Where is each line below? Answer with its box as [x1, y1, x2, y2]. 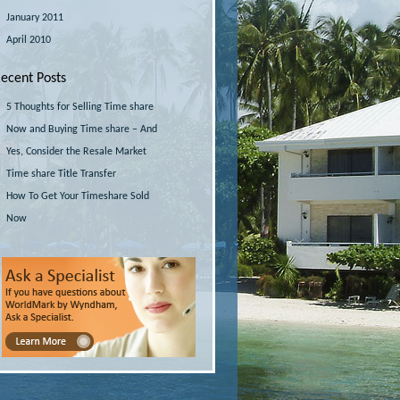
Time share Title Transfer [6, 169, 116, 179]
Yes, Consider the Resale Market [6, 146, 146, 157]
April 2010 [6, 35, 51, 46]
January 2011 [6, 12, 63, 23]
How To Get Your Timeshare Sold [6, 191, 149, 202]
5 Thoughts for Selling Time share [6, 102, 154, 112]
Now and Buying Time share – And [6, 124, 157, 135]
